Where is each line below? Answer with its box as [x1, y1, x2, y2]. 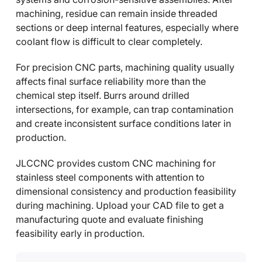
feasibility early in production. [16, 227, 144, 239]
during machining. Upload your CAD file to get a [16, 199, 224, 211]
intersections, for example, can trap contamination [16, 104, 233, 115]
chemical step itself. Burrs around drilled [16, 89, 189, 101]
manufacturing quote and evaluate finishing [16, 213, 204, 225]
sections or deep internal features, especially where [16, 22, 239, 33]
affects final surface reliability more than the [16, 75, 206, 87]
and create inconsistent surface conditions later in [16, 118, 231, 129]
